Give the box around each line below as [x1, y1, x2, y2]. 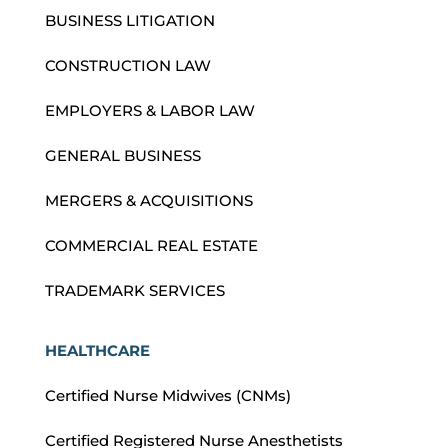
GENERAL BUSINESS [44, 146, 201, 166]
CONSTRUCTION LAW [44, 56, 211, 76]
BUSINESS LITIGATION [44, 11, 215, 31]
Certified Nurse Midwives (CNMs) [44, 386, 291, 406]
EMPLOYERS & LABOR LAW [44, 101, 255, 121]
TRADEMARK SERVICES [44, 281, 225, 301]
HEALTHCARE [44, 341, 150, 361]
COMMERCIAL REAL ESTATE [44, 236, 258, 256]
